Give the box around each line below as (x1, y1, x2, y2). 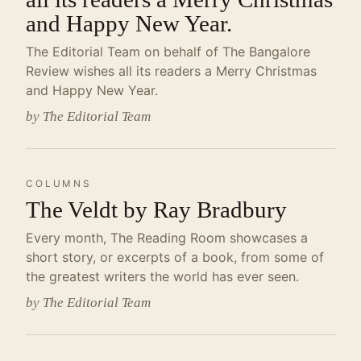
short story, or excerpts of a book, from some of (26, 249, 324, 265)
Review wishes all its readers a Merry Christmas (26, 63, 317, 79)
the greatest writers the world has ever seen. (26, 268, 299, 284)
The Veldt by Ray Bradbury (26, 197, 287, 222)
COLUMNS (26, 178, 92, 189)
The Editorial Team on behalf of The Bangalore (26, 44, 310, 60)
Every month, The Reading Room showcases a (26, 230, 308, 246)
